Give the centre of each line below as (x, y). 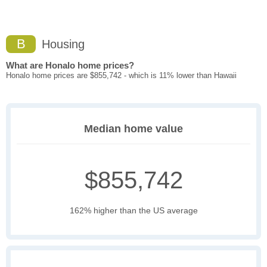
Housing (61, 44)
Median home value (133, 129)
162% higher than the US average (133, 211)
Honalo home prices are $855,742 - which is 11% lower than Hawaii (121, 76)
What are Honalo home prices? (70, 66)
